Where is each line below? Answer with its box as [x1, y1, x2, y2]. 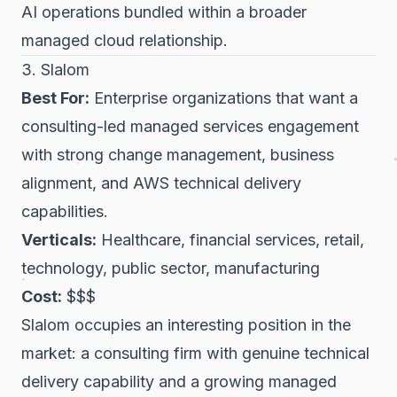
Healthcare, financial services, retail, [97, 230, 364, 249]
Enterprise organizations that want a [90, 88, 358, 107]
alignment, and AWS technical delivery [21, 173, 301, 192]
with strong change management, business [21, 144, 334, 164]
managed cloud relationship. [21, 30, 228, 50]
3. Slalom [21, 59, 90, 79]
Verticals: [21, 230, 97, 249]
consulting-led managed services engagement [21, 116, 359, 136]
